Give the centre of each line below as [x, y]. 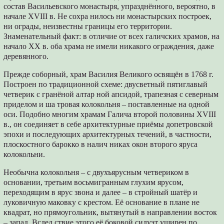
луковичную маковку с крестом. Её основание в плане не [102, 202]
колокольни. [24, 154]
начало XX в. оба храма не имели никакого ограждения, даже [109, 46]
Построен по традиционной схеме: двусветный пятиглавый [106, 84]
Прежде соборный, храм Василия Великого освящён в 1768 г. [109, 74]
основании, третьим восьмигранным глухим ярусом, [94, 182]
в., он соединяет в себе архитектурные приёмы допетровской [108, 124]
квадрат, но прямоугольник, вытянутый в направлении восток [110, 212]
